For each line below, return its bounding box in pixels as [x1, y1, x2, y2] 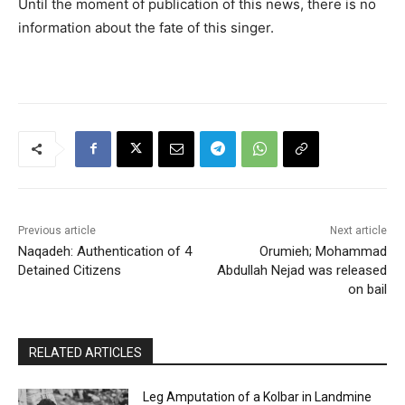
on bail [347, 280, 387, 297]
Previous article [18, 223, 96, 237]
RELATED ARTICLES [29, 344, 142, 360]
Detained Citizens [18, 261, 121, 278]
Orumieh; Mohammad [259, 242, 387, 259]
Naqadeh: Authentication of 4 [18, 242, 192, 259]
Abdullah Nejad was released [216, 261, 387, 278]
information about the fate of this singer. [18, 18, 274, 36]
